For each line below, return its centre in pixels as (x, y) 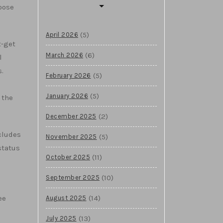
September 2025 (73, 177)
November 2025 (71, 136)
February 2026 (68, 75)
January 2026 (67, 96)
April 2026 (62, 34)
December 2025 (71, 116)
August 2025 (66, 198)
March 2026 (64, 55)
